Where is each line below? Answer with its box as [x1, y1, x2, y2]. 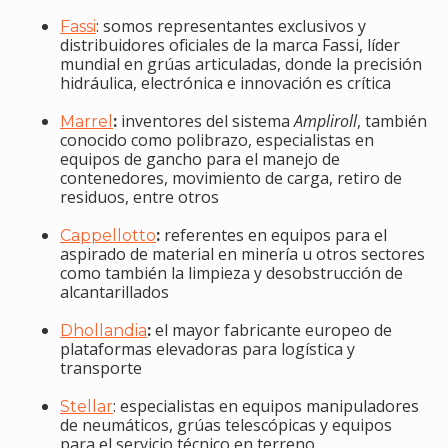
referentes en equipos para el [164, 224, 387, 247]
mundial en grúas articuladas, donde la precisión [60, 53, 422, 76]
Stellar [60, 397, 113, 417]
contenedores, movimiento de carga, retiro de [60, 167, 402, 190]
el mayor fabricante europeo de [155, 319, 392, 342]
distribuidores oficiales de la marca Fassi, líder [60, 34, 400, 57]
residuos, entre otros [60, 186, 219, 209]
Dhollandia [60, 321, 147, 341]
